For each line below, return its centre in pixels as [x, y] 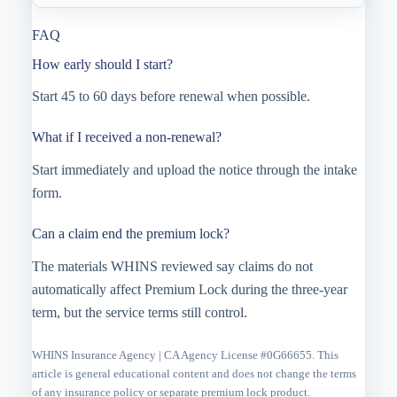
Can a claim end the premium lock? [130, 234]
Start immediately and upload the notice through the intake [194, 170]
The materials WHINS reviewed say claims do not [172, 266]
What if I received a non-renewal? [126, 137]
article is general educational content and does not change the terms [194, 373]
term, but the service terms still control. [139, 312]
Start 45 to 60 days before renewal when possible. [171, 97]
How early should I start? [102, 64]
